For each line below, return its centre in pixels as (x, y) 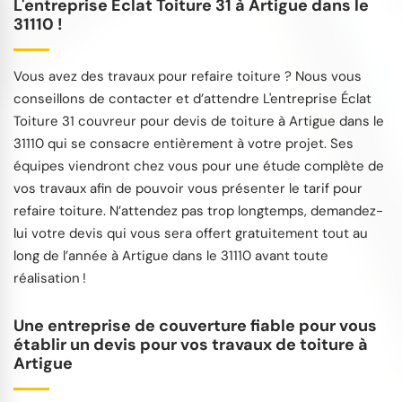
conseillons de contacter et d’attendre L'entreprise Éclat (192, 99)
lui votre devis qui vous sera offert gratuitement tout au (191, 234)
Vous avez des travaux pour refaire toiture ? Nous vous (188, 77)
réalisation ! (50, 279)
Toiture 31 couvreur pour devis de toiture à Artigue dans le (199, 122)
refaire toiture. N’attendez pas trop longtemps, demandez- (198, 211)
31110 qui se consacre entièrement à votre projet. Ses (184, 144)
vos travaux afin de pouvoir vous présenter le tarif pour (188, 189)
